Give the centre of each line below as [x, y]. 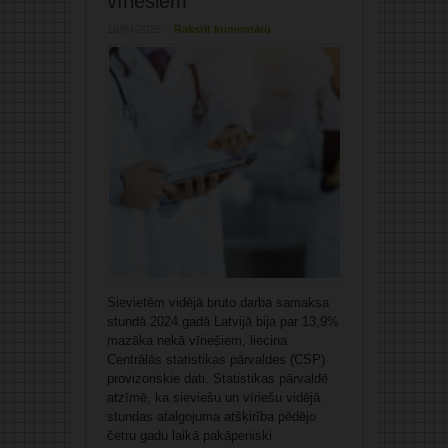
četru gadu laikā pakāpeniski [189, 436]
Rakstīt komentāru [222, 29]
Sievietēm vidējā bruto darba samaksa [217, 303]
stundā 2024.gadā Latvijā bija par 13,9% [222, 322]
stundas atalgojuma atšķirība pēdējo [211, 417]
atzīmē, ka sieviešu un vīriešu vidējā [213, 398]
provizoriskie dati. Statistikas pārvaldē [217, 379]
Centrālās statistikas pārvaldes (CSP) [215, 360]
